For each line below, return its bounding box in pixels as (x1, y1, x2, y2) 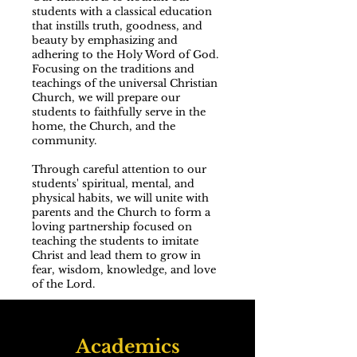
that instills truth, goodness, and (32, 19, 202, 33)
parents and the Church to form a (32, 206, 210, 219)
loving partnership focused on (32, 220, 192, 233)
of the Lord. (32, 277, 95, 291)
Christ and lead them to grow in (32, 249, 201, 262)
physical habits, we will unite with (32, 191, 209, 205)
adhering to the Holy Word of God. (32, 48, 218, 61)
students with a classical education (32, 5, 212, 18)
